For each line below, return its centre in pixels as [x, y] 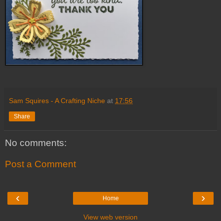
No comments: [36, 143]
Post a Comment [40, 164]
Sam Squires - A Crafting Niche [57, 100]
